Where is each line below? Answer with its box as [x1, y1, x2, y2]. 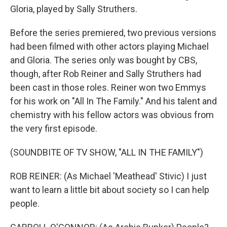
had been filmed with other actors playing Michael [10, 41, 209, 52]
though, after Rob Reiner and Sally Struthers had [10, 68, 201, 79]
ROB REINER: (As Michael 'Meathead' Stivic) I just [10, 171, 207, 181]
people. [10, 198, 40, 209]
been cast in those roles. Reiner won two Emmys [10, 82, 206, 93]
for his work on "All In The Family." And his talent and [10, 96, 217, 106]
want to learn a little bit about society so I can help [10, 184, 209, 195]
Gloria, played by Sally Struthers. [10, 4, 137, 14]
